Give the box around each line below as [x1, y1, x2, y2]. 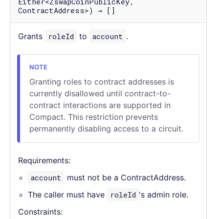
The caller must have [28, 189, 107, 199]
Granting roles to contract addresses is [29, 76, 174, 87]
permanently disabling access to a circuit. [29, 123, 183, 133]
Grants [18, 31, 45, 41]
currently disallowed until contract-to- [29, 88, 171, 98]
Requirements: [18, 155, 70, 165]
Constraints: [18, 206, 63, 217]
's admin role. [139, 189, 189, 199]
